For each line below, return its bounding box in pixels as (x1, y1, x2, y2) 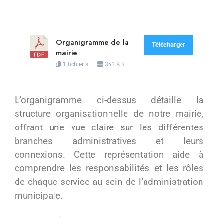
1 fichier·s (61, 60, 90, 68)
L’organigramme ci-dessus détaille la (15, 94, 203, 106)
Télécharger (152, 40, 185, 48)
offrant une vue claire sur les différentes (15, 121, 203, 133)
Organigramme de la (56, 36, 129, 48)
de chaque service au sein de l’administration (15, 176, 203, 187)
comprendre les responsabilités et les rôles (15, 162, 203, 174)
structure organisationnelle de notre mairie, (15, 108, 203, 119)
